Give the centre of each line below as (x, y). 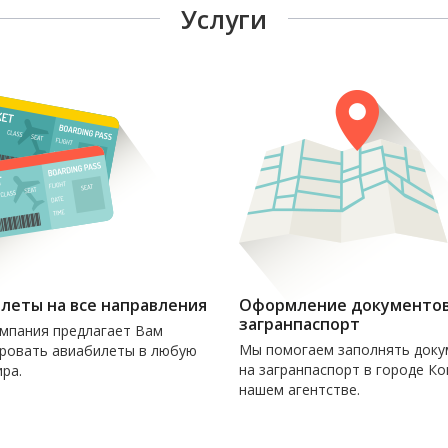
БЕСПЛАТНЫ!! (287, 429)
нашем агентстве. (299, 389)
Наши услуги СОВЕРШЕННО (339, 409)
